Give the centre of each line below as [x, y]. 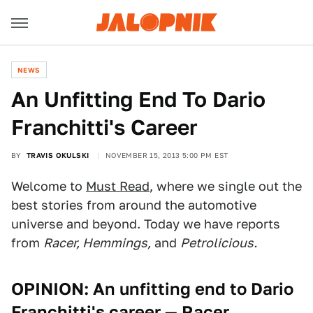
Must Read [118, 186]
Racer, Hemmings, [97, 243]
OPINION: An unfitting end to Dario [152, 289]
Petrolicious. [219, 243]
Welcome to [49, 186]
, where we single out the [226, 186]
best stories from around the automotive [134, 205]
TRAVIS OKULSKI [58, 155]
